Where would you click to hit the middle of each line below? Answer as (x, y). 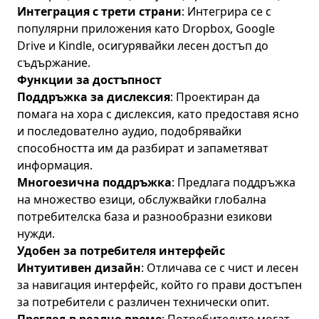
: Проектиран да (215, 97)
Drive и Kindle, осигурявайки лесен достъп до (143, 46)
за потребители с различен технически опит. (143, 302)
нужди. (36, 234)
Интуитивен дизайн (79, 268)
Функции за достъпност (89, 80)
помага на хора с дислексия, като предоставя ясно (158, 114)
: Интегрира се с (226, 11)
